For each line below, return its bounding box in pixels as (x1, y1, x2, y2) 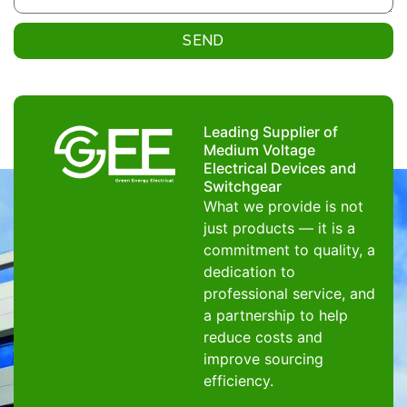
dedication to (203, 263, 295, 282)
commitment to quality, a (203, 241, 375, 260)
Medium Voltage (203, 141, 315, 160)
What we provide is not (203, 197, 363, 216)
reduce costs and (203, 328, 323, 347)
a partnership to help (203, 306, 348, 325)
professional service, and (203, 284, 375, 303)
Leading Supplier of (203, 123, 338, 142)
